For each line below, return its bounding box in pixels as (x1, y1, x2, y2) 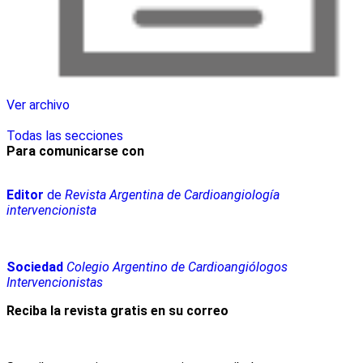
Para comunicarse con (6, 143, 144, 159)
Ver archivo (6, 96, 70, 113)
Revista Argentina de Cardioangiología (62, 186, 280, 203)
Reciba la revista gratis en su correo (6, 302, 228, 318)
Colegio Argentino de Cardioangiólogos (66, 258, 288, 275)
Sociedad (6, 258, 63, 275)
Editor (6, 186, 44, 203)
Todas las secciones (6, 127, 123, 143)
